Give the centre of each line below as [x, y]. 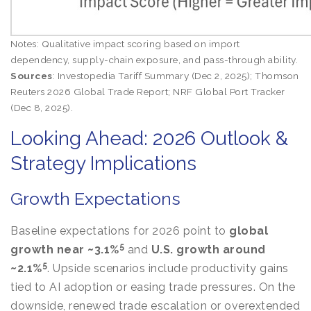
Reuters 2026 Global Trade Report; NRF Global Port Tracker [148, 92]
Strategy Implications [103, 163]
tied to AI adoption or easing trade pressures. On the [153, 287]
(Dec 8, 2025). [42, 108]
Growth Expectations [95, 199]
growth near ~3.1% [65, 250]
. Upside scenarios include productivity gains [168, 268]
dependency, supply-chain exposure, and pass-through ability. [154, 60]
